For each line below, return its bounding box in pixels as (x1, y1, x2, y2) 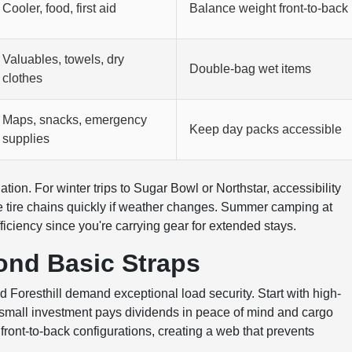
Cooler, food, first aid (2, 2, 117, 15)
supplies (2, 132, 50, 145)
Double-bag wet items (189, 62, 312, 75)
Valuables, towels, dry (2, 53, 125, 66)
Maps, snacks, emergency (2, 113, 148, 126)
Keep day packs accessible (189, 123, 343, 136)
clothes (2, 71, 43, 85)
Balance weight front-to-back (189, 2, 349, 15)
